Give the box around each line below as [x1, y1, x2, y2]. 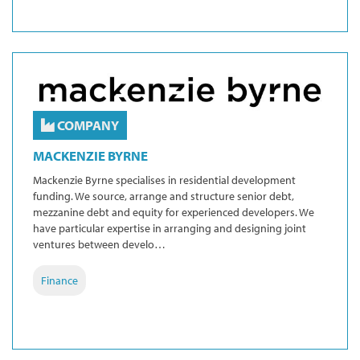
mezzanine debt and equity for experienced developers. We [33, 204, 314, 219]
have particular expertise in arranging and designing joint [33, 220, 306, 235]
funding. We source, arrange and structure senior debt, [33, 188, 294, 203]
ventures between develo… [33, 236, 166, 252]
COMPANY [55, 116, 119, 133]
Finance [41, 272, 78, 288]
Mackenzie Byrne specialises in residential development [33, 172, 296, 187]
